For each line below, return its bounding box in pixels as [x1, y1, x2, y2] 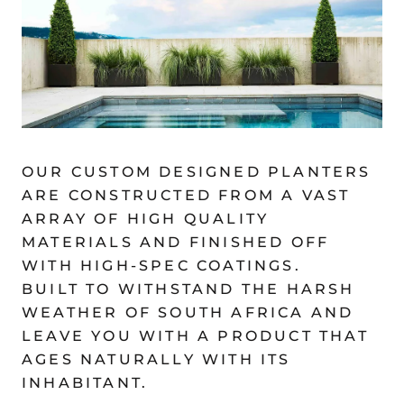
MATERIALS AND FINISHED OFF [22, 233, 330, 251]
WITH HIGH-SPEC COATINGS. [22, 256, 301, 274]
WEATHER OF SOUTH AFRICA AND [22, 303, 354, 321]
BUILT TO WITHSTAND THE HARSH [22, 280, 355, 298]
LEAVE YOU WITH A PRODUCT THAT [22, 326, 369, 344]
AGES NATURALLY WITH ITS [22, 350, 291, 368]
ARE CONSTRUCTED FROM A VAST [22, 186, 351, 204]
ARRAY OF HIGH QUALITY [22, 209, 270, 227]
